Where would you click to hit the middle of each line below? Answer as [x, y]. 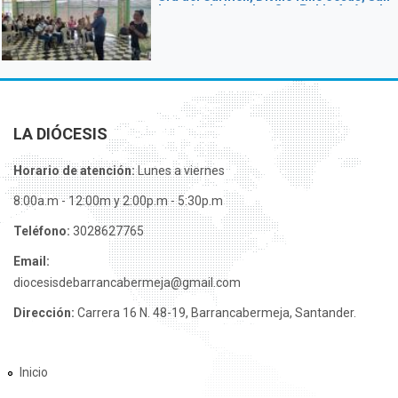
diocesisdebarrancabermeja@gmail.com [127, 283]
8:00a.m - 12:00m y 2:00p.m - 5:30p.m [118, 201]
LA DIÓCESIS [60, 134]
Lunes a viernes [180, 171]
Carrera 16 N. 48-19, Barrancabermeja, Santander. [217, 313]
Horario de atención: [74, 171]
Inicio [34, 372]
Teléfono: [43, 231]
